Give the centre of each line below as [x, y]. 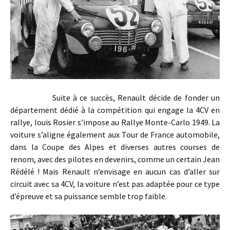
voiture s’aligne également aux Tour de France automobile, [115, 135]
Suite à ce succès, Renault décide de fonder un [115, 98]
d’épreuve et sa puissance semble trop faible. [89, 196]
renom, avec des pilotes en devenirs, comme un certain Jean [115, 159]
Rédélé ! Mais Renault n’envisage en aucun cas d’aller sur [115, 172]
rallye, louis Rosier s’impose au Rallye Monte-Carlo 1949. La [115, 122]
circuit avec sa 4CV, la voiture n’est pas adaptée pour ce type [115, 184]
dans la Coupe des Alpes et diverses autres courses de [115, 147]
